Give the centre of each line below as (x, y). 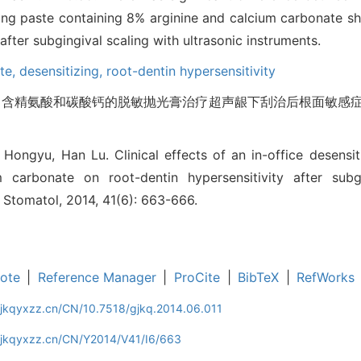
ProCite (197, 278)
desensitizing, (63, 71)
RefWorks (326, 278)
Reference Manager (97, 278)
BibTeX (259, 278)
